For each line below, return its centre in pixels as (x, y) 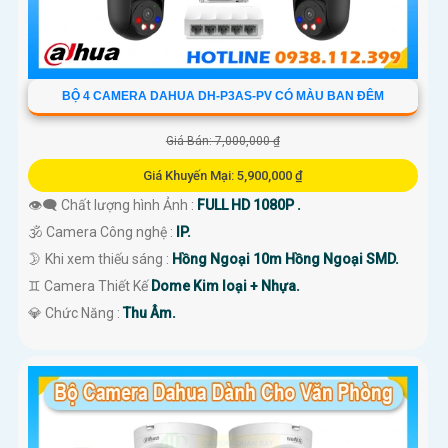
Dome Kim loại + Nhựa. (225, 285)
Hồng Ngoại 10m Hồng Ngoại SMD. (285, 258)
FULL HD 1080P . (249, 204)
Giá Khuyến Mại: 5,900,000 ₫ (222, 175)
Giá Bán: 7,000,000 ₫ (222, 140)
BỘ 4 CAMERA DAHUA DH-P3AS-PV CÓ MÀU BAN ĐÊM (222, 95)
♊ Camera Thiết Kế (89, 285)
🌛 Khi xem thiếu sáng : (100, 258)
